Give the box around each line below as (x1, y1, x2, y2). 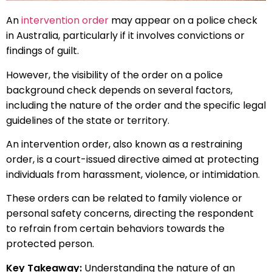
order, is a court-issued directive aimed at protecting (6, 152, 259, 167)
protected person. (6, 237, 94, 251)
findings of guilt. (6, 44, 79, 58)
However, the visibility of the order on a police (6, 67, 223, 82)
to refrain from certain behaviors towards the (6, 222, 225, 236)
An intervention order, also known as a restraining (6, 137, 242, 152)
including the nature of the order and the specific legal (6, 98, 266, 112)
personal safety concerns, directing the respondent (6, 206, 254, 221)
